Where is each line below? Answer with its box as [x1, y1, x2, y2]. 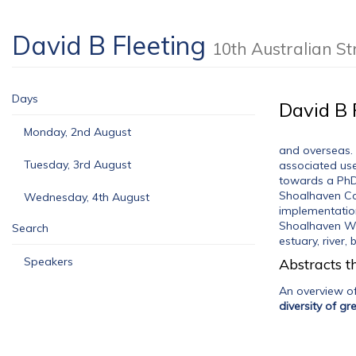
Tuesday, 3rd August [24, 157, 131, 172]
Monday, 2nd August [24, 125, 131, 139]
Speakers [24, 254, 73, 269]
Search [12, 221, 48, 235]
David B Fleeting [12, 29, 212, 61]
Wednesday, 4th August [24, 190, 149, 204]
